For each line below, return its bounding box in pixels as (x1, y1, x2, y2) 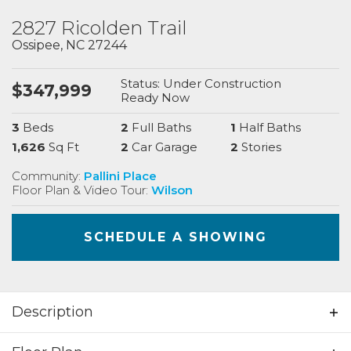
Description (12, 302, 93, 320)
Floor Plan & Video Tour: (12, 182, 151, 197)
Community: (12, 168, 84, 183)
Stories (241, 139, 281, 154)
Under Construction (163, 75, 282, 91)
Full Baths (132, 119, 192, 135)
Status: (121, 75, 164, 91)
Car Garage (132, 139, 198, 154)
